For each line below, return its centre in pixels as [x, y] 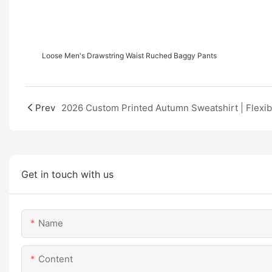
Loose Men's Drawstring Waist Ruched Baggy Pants [129, 56]
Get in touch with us [67, 174]
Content [56, 259]
